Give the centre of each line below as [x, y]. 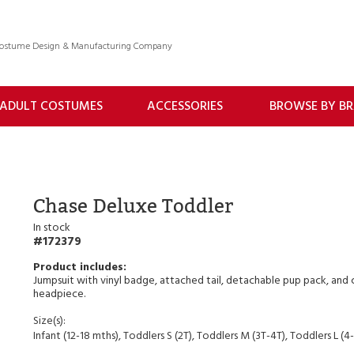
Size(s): [50, 321]
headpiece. [60, 294]
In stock [52, 228]
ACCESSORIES [185, 106]
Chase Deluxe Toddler [134, 205]
